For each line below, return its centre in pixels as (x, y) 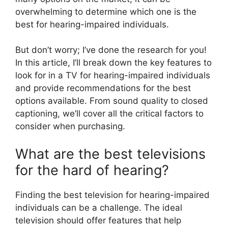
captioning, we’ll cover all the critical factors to (109, 113)
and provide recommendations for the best (103, 88)
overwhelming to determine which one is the (106, 11)
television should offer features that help (98, 220)
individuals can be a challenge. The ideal (99, 207)
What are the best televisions (110, 154)
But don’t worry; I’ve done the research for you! (111, 50)
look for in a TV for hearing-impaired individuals (113, 75)
